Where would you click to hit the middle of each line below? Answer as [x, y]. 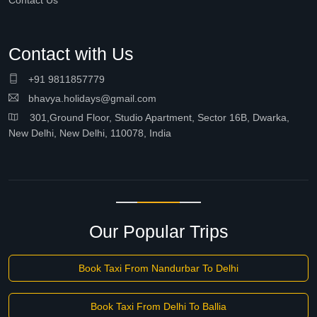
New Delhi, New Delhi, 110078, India [90, 133]
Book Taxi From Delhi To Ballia [158, 306]
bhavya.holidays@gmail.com [91, 98]
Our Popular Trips [158, 231]
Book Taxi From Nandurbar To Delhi [158, 268]
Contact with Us [71, 54]
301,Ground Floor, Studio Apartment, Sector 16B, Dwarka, [154, 117]
